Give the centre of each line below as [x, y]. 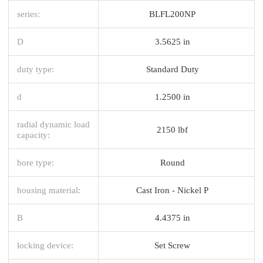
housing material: [49, 190]
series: [28, 14]
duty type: [36, 69]
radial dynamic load [53, 124]
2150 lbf [172, 129]
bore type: [36, 162]
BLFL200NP [172, 14]
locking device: [45, 245]
